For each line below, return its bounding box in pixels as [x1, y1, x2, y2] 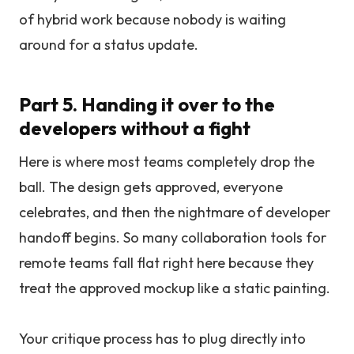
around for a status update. [19, 36, 198, 54]
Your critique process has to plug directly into [19, 330, 306, 348]
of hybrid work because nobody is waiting [19, 10, 286, 28]
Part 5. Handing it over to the [19, 92, 275, 116]
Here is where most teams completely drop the [19, 153, 314, 171]
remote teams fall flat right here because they [19, 254, 314, 272]
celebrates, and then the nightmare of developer [19, 203, 330, 221]
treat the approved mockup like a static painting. [19, 279, 330, 297]
